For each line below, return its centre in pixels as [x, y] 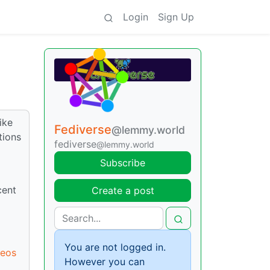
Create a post [123, 191]
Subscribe [123, 163]
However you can [105, 262]
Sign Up [176, 17]
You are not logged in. [115, 247]
